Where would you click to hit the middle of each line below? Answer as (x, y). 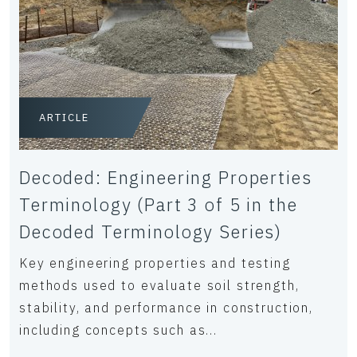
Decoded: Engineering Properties (166, 178)
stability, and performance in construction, (166, 308)
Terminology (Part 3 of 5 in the (159, 205)
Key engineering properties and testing (155, 263)
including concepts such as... (118, 330)
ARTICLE (64, 118)
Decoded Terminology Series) (151, 232)
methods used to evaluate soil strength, (159, 286)
